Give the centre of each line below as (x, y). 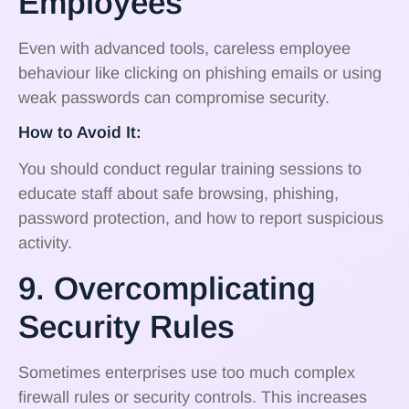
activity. (45, 243)
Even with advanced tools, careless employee (184, 48)
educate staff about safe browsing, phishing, (178, 194)
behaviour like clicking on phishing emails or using (200, 73)
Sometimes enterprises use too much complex (187, 372)
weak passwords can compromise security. (174, 97)
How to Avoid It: (80, 133)
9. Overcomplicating (167, 288)
